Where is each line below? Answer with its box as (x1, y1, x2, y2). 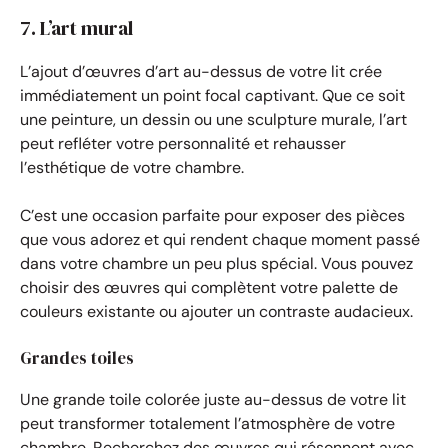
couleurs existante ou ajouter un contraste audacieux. (20, 300, 413, 322)
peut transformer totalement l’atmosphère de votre (20, 412, 395, 434)
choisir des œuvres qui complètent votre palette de (20, 276, 398, 298)
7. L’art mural (20, 13, 133, 42)
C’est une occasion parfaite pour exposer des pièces (20, 204, 405, 226)
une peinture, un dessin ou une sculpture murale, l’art (20, 108, 407, 130)
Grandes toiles (20, 345, 134, 370)
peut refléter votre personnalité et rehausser (20, 132, 346, 154)
